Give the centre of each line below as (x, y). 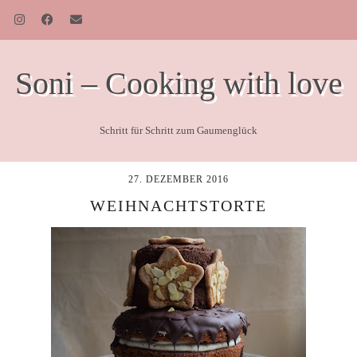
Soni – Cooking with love (178, 83)
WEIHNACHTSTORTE (178, 206)
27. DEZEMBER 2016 (178, 179)
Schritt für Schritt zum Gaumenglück (178, 130)
